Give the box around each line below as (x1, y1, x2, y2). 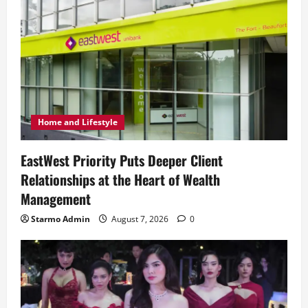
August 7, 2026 (109, 213, 170, 225)
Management (21, 188, 91, 210)
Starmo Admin (31, 213, 90, 225)
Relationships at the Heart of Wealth (21, 169, 220, 190)
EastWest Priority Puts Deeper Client (21, 150, 223, 171)
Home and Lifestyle (38, 116, 118, 129)
